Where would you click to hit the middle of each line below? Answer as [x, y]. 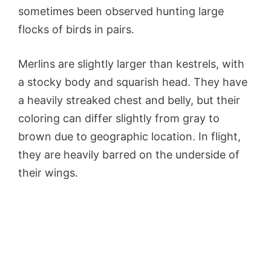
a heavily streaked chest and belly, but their [129, 100]
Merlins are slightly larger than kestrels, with [131, 64]
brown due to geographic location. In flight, [129, 136]
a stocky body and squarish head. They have [133, 82]
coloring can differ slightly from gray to [119, 118]
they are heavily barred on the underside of [129, 154]
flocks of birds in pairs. [78, 29]
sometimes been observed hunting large [121, 11]
